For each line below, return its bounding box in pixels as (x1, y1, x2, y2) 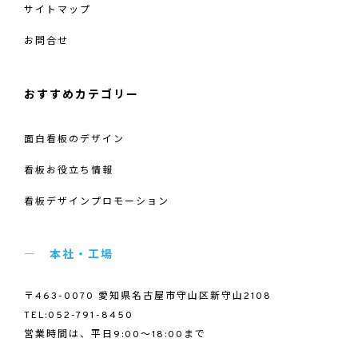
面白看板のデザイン (24, 133, 125, 146)
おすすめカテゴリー (24, 88, 139, 102)
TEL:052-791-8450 (24, 308, 133, 322)
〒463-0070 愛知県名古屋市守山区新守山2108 (24, 289, 272, 303)
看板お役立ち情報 (24, 164, 113, 177)
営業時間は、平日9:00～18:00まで (24, 328, 206, 341)
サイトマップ (24, 3, 91, 17)
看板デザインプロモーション (24, 195, 169, 209)
